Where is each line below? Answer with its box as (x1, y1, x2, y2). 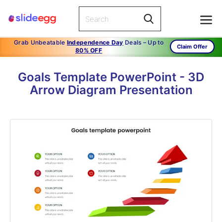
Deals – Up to (123, 39, 164, 46)
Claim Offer (177, 43, 208, 50)
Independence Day (66, 39, 123, 46)
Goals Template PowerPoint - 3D (18, 70, 204, 84)
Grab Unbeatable (14, 39, 67, 46)
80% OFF (75, 47, 103, 54)
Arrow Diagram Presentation (29, 83, 193, 97)
